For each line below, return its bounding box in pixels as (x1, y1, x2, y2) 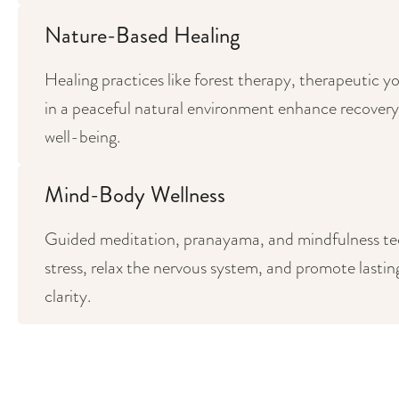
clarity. (45, 283, 91, 308)
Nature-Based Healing (45, 20, 240, 51)
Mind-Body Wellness (45, 179, 225, 210)
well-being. (45, 124, 120, 149)
